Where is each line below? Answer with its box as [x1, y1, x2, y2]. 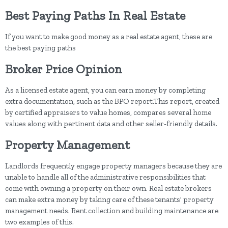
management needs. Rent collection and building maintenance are [5, 206, 218, 215]
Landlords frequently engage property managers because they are [5, 161, 222, 170]
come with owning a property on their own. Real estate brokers [5, 183, 212, 193]
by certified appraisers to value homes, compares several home [5, 107, 211, 117]
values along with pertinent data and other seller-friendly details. [5, 119, 217, 128]
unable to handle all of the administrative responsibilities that [5, 172, 206, 182]
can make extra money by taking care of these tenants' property [5, 194, 214, 204]
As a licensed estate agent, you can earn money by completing [5, 85, 206, 95]
